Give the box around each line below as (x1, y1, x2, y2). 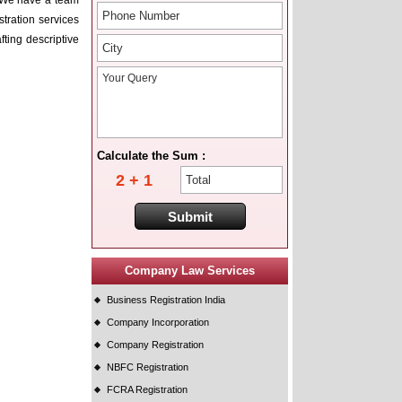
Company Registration (107, 339, 205, 351)
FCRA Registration (107, 384, 188, 396)
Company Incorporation (107, 317, 210, 328)
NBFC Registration (107, 362, 189, 373)
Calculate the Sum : (97, 149, 206, 163)
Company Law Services (125, 264, 256, 278)
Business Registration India (107, 294, 226, 306)
